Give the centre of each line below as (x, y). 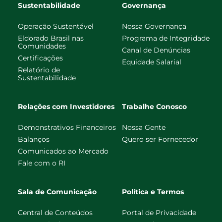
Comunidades (42, 46)
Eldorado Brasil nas (51, 38)
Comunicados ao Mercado (63, 151)
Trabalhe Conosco (154, 106)
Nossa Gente (144, 127)
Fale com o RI (42, 163)
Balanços (34, 139)
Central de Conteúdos (55, 212)
